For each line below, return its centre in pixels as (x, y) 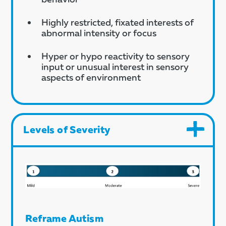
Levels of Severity (67, 129)
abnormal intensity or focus (99, 33)
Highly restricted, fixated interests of (118, 22)
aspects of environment (91, 77)
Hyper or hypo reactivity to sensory (116, 56)
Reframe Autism (64, 218)
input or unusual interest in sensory (115, 67)
